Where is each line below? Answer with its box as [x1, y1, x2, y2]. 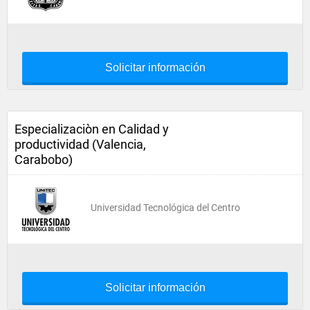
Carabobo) [15, 152, 73, 167]
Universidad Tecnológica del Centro [91, 202, 240, 213]
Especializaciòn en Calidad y [15, 122, 169, 136]
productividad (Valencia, [15, 137, 146, 152]
